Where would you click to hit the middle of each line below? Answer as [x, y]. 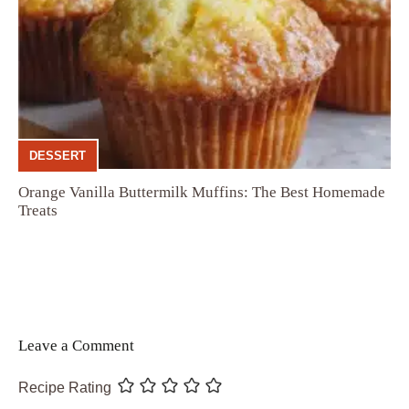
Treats [38, 211]
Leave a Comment [76, 346]
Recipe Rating [65, 388]
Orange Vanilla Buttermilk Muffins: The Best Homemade [202, 193]
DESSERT [58, 155]
